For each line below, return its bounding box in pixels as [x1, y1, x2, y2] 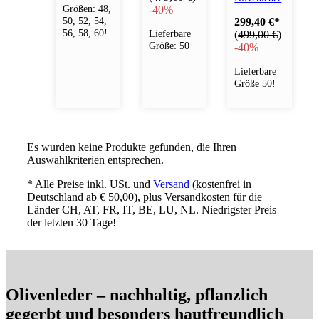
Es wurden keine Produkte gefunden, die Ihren [27, 140, 236, 153]
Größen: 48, [63, 3, 111, 15]
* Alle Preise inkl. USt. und [27, 177, 153, 190]
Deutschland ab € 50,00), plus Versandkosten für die [27, 190, 262, 203]
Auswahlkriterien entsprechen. [27, 153, 164, 166]
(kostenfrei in [189, 177, 251, 190]
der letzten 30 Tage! [27, 216, 116, 229]
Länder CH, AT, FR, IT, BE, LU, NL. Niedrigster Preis [27, 203, 276, 216]
